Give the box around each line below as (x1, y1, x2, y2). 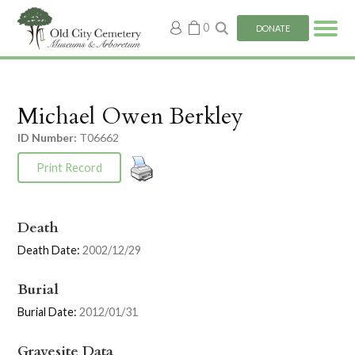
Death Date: (17, 243, 81, 258)
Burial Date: (17, 305, 78, 319)
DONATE (256, 22, 290, 33)
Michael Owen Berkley (17, 100, 244, 132)
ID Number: (17, 131, 78, 145)
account (185, 31, 227, 45)
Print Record (36, 160, 102, 174)
